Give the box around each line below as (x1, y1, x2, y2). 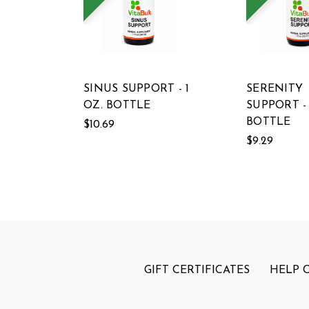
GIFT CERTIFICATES (144, 264, 250, 276)
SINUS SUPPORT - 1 (83, 83, 190, 94)
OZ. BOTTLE (83, 99, 151, 111)
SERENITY (246, 83, 303, 94)
